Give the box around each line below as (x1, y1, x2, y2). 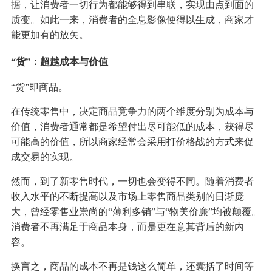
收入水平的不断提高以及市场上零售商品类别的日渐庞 (10, 191, 244, 202)
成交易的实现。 (10, 152, 79, 163)
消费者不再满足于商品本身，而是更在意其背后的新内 (10, 222, 244, 233)
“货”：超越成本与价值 (10, 56, 108, 67)
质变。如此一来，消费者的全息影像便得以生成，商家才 (10, 15, 254, 25)
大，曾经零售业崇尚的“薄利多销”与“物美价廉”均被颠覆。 (10, 206, 261, 217)
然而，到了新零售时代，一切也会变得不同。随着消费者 (10, 176, 254, 187)
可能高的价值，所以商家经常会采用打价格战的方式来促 (10, 137, 254, 148)
